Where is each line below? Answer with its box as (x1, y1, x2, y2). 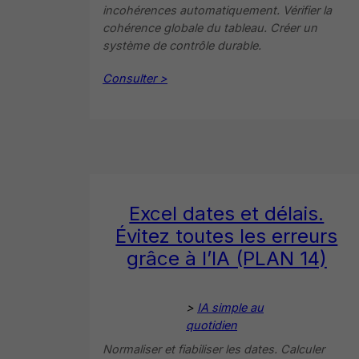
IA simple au (197, 300, 264, 314)
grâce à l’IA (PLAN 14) (126, 246, 327, 270)
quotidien (186, 317, 237, 332)
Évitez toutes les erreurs (115, 224, 338, 248)
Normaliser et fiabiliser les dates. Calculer (103, 341, 325, 356)
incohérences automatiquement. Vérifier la (103, 2, 332, 17)
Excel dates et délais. (129, 201, 325, 225)
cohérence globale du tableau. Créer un (103, 20, 317, 34)
